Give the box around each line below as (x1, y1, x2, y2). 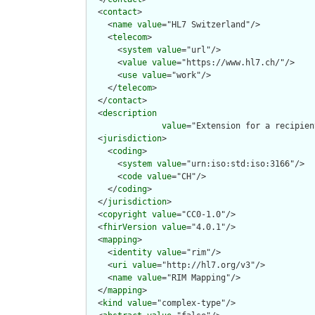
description (103, 108, 157, 119)
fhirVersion (103, 222, 157, 233)
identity (112, 247, 152, 258)
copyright (103, 210, 147, 220)
